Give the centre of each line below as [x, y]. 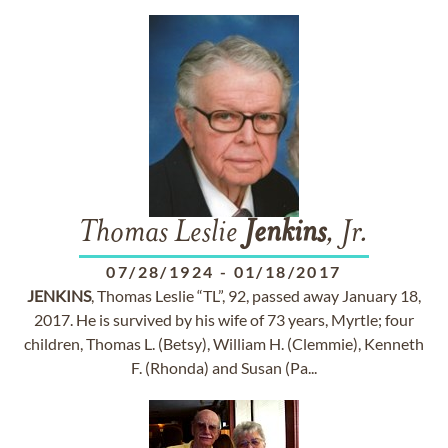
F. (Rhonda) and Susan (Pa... [224, 367]
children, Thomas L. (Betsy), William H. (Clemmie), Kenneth [224, 343]
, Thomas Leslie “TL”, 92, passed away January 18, [256, 295]
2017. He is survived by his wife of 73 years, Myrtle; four [224, 319]
